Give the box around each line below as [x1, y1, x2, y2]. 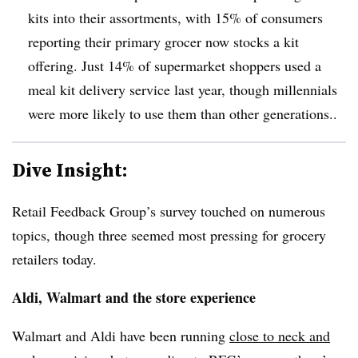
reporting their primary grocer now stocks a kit [28, 31, 299, 51]
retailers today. [12, 249, 105, 268]
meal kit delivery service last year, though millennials [28, 79, 337, 99]
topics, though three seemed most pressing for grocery [12, 225, 326, 245]
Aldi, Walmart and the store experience [12, 286, 256, 308]
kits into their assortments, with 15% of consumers [28, 7, 323, 27]
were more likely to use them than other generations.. [28, 103, 342, 123]
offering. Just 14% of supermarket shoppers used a [28, 55, 321, 75]
